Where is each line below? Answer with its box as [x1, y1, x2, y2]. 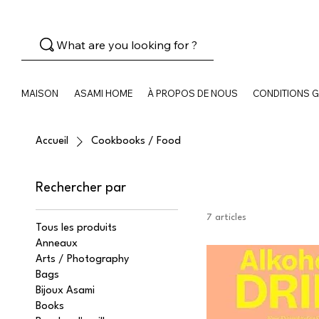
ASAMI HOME [73, 88, 132, 100]
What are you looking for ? [56, 38, 198, 53]
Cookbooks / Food [91, 136, 181, 147]
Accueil [36, 136, 68, 147]
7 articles [206, 213, 246, 223]
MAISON [21, 88, 59, 100]
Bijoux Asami [36, 286, 95, 297]
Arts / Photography [36, 254, 129, 266]
